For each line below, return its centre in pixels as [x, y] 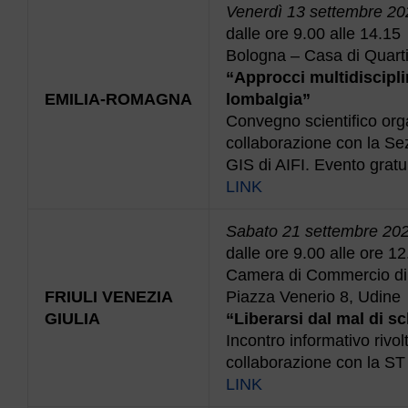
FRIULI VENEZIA [108, 296]
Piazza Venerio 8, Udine [313, 296]
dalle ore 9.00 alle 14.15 [313, 33]
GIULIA [72, 318]
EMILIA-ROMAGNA [118, 99]
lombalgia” [268, 99]
